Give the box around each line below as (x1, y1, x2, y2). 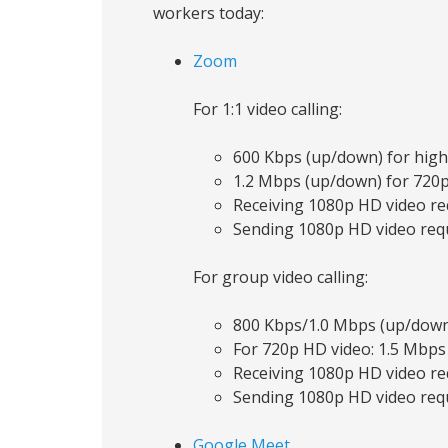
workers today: (153, 2, 264, 24)
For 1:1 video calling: (193, 98, 342, 120)
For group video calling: (193, 266, 368, 288)
